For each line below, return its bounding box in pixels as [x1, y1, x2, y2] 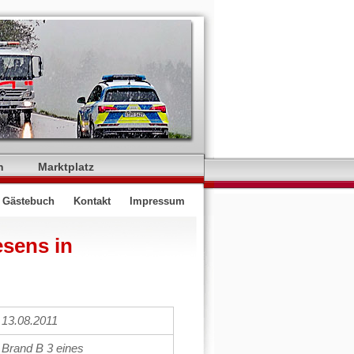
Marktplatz [38, 161, 94, 173]
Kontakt [73, 196, 111, 207]
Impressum [130, 196, 185, 207]
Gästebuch [2, 196, 55, 207]
